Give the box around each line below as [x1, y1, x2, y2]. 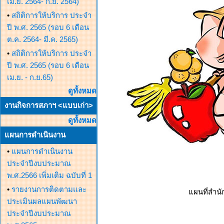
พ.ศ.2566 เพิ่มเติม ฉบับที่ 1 [7, 171, 92, 179]
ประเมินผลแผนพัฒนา [7, 197, 77, 205]
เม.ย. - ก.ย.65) [7, 73, 53, 81]
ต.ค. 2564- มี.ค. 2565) [7, 35, 78, 43]
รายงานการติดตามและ [11, 185, 86, 193]
